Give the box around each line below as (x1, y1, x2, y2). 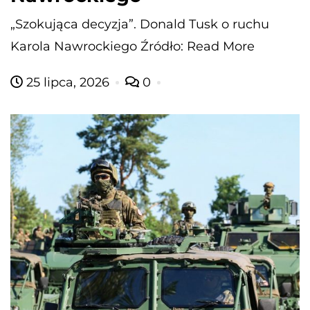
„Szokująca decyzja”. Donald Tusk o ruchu (10, 16, 269, 32)
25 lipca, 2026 (23, 74, 113, 90)
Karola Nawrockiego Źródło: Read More (10, 38, 255, 54)
